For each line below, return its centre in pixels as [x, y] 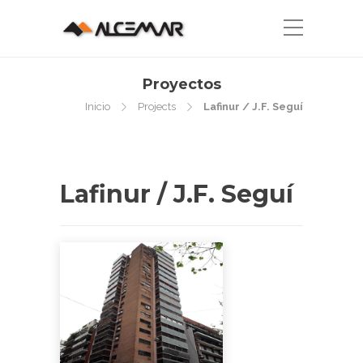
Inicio [98, 107]
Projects [157, 107]
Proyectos [181, 84]
